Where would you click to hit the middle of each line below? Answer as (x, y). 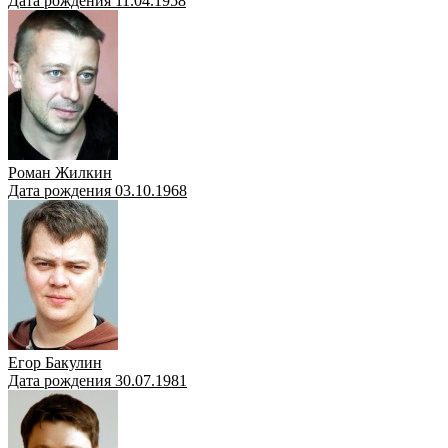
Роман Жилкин (60, 172)
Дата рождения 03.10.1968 (97, 190)
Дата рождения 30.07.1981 (97, 380)
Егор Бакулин (55, 362)
